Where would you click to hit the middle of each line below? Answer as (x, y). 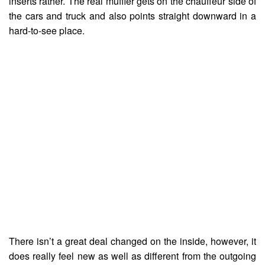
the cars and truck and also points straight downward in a (132, 15)
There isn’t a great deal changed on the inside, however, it (132, 241)
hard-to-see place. (47, 30)
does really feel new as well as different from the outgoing (132, 256)
